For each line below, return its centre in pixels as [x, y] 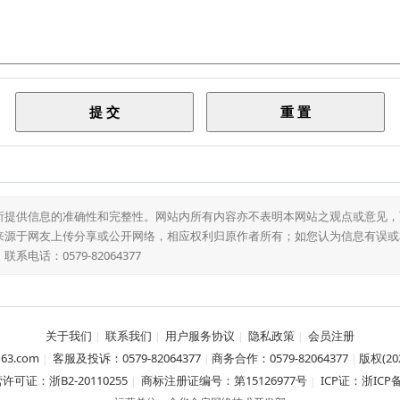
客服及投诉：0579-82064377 [125, 358]
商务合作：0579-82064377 [279, 358]
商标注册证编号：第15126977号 [224, 380]
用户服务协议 [200, 336]
